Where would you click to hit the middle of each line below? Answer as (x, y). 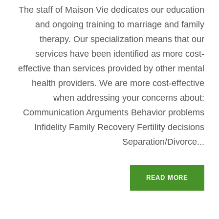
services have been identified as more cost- (120, 54)
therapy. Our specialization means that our (122, 39)
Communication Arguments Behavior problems (114, 112)
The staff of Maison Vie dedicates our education (111, 10)
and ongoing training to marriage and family (120, 24)
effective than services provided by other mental (111, 68)
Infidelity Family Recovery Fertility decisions (119, 127)
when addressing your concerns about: (129, 98)
